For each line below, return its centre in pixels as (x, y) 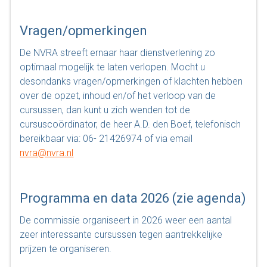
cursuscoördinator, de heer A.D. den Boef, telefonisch (131, 124)
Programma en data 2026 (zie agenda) (133, 198)
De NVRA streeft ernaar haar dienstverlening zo (118, 52)
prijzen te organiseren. (66, 249)
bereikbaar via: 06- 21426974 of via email (106, 138)
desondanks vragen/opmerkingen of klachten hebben (131, 81)
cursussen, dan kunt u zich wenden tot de (105, 110)
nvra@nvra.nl (47, 153)
